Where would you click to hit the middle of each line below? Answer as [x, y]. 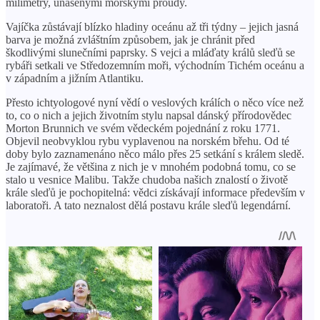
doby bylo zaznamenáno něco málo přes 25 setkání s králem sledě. [155, 154]
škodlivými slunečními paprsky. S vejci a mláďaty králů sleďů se [150, 52]
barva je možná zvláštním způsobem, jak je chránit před [130, 39]
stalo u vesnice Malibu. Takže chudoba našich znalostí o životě [147, 179]
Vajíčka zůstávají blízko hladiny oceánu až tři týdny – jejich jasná [152, 26]
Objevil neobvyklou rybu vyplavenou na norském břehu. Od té [147, 141]
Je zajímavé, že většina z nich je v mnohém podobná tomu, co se [151, 166]
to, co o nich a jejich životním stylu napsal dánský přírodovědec [149, 115]
